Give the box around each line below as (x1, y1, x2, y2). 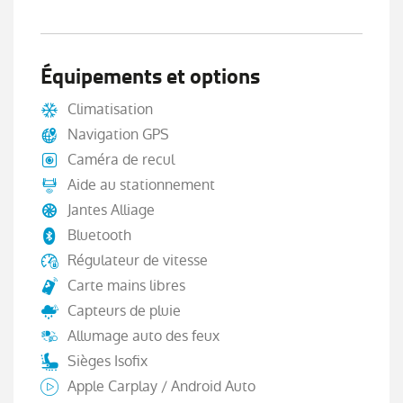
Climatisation (67, 99, 153, 121)
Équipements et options (40, 58, 260, 96)
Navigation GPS (67, 124, 169, 146)
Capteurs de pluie (67, 300, 181, 322)
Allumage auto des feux (67, 326, 219, 347)
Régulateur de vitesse (67, 250, 208, 272)
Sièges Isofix (67, 351, 148, 372)
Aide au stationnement (67, 175, 215, 196)
